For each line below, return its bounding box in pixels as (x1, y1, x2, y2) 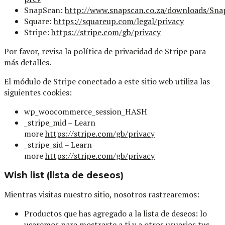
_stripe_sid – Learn (24, 139, 92, 150)
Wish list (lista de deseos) (4, 169, 124, 180)
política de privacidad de (73, 45, 165, 57)
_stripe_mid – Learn (24, 117, 95, 128)
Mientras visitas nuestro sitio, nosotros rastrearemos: (4, 189, 199, 200)
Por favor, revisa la (4, 45, 73, 57)
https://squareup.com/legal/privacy (54, 15, 184, 27)
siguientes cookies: (4, 86, 72, 98)
